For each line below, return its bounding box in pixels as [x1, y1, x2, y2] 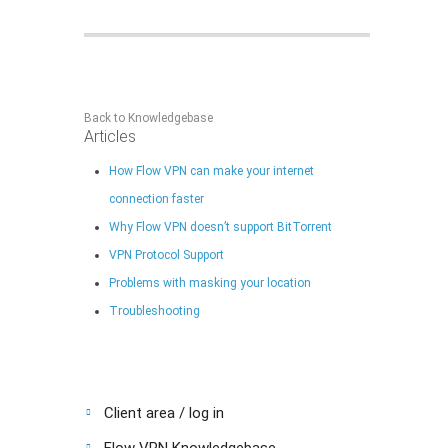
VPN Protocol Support [109, 247, 224, 262]
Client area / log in [104, 403, 224, 422]
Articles [84, 127, 136, 147]
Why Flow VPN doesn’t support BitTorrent [109, 219, 332, 234]
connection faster [109, 191, 204, 206]
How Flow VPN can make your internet [109, 163, 314, 178]
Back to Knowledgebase [84, 111, 213, 126]
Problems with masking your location [109, 275, 311, 290]
